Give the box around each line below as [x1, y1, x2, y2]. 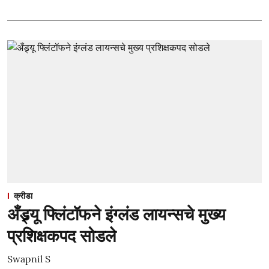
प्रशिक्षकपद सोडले [7, 225, 116, 247]
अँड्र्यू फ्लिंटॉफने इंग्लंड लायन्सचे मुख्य [7, 204, 226, 225]
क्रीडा [14, 190, 32, 201]
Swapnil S [7, 253, 50, 265]
